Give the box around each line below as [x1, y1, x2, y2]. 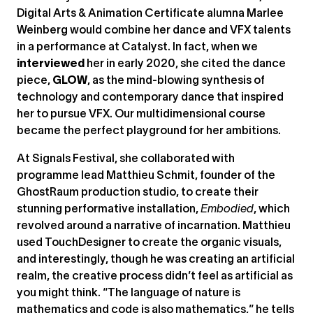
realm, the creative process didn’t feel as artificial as [17, 272, 293, 282]
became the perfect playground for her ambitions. [17, 126, 284, 136]
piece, [17, 76, 52, 86]
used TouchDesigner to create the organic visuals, [17, 238, 282, 248]
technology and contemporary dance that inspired [17, 93, 284, 103]
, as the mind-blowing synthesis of [87, 76, 265, 86]
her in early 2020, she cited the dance [85, 59, 286, 69]
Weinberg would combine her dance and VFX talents [17, 26, 291, 36]
